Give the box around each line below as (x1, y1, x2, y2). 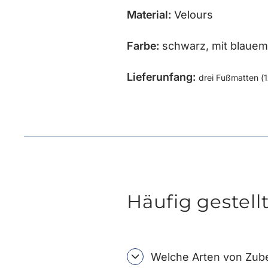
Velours (171, 8, 213, 21)
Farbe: (127, 39, 159, 52)
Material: (127, 8, 171, 21)
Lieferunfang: (127, 70, 196, 83)
